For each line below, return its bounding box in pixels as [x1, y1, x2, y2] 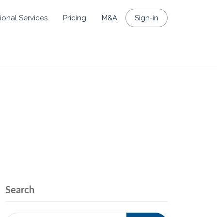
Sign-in [135, 14, 158, 22]
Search [5, 186, 34, 195]
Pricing [63, 14, 86, 22]
